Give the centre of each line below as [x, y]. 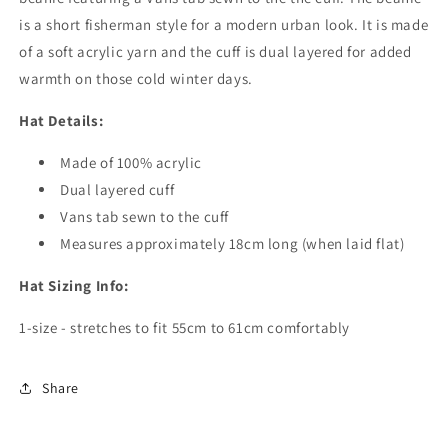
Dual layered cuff [117, 189]
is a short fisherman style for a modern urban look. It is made [224, 24]
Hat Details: [61, 120]
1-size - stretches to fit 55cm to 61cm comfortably [184, 327]
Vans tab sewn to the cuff [144, 216]
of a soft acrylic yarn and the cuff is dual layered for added [215, 51]
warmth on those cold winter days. [136, 78]
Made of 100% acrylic [131, 162]
